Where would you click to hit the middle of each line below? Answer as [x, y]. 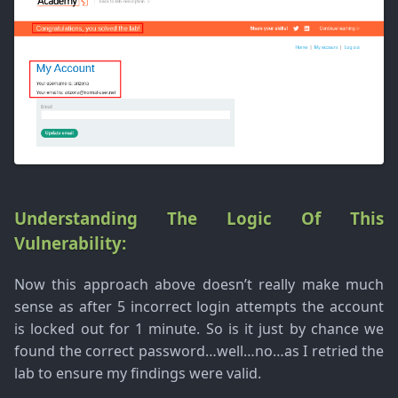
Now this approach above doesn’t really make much [199, 284]
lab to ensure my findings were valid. [138, 373]
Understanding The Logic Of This [199, 219]
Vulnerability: [70, 243]
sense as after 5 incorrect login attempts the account [199, 306]
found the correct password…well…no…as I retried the [199, 350]
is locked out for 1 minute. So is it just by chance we [199, 328]
